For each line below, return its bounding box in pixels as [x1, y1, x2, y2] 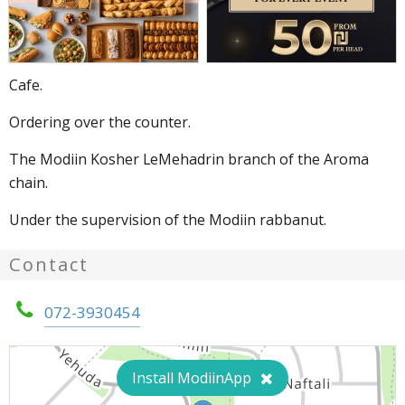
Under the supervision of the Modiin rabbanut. [9, 211, 326, 230]
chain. [9, 174, 48, 193]
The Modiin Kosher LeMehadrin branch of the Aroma [9, 150, 369, 169]
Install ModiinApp [132, 369, 251, 387]
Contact [9, 253, 89, 277]
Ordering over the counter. [9, 113, 191, 132]
